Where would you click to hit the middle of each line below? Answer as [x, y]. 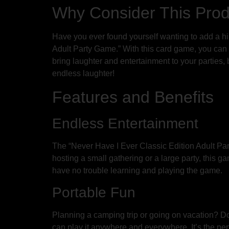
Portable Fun [94, 192]
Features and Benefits [133, 97]
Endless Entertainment [125, 123]
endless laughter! [83, 74]
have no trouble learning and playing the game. [137, 170]
